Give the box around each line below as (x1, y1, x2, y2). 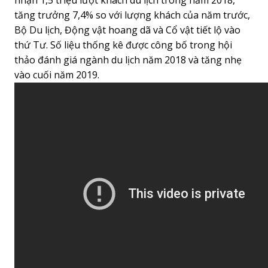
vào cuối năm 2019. (14, 68, 99, 81)
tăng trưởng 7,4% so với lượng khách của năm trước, (14, 8, 250, 22)
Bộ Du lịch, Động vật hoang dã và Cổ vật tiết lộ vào (14, 23, 240, 36)
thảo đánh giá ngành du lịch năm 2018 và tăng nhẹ (14, 53, 242, 66)
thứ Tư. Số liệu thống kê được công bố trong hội (14, 38, 232, 51)
